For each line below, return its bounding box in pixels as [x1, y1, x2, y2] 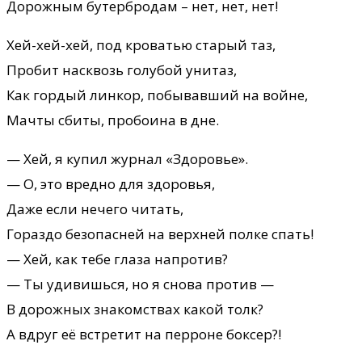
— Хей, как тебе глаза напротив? [6, 249, 228, 268]
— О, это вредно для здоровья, [6, 174, 215, 193]
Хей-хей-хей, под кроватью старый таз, [6, 35, 276, 54]
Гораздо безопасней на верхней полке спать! [6, 224, 314, 243]
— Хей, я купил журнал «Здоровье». [6, 149, 248, 168]
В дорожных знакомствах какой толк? [6, 299, 263, 318]
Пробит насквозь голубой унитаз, [6, 60, 237, 79]
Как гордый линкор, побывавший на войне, [6, 85, 308, 104]
